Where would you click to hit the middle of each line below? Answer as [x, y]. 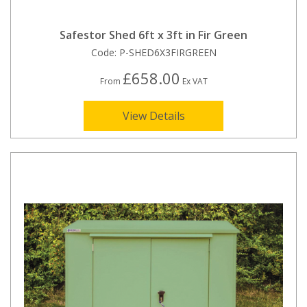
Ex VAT [194, 81]
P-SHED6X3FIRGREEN [168, 52]
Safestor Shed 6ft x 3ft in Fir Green [153, 35]
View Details [153, 115]
